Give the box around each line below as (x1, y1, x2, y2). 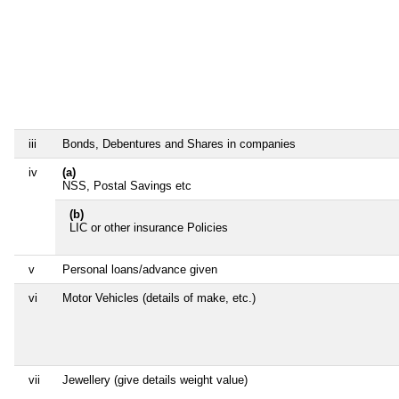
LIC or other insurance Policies (69, 221, 228, 235)
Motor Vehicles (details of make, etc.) (62, 291, 256, 305)
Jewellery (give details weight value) (62, 373, 248, 387)
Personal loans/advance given (62, 263, 217, 277)
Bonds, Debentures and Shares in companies (62, 137, 296, 151)
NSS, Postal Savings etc (62, 179, 191, 193)
